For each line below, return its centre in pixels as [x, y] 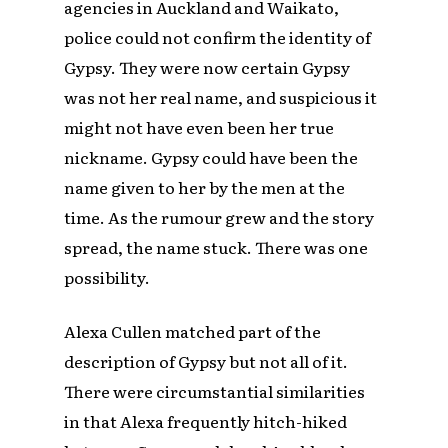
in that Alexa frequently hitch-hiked [206, 421]
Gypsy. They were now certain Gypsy [207, 67]
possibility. [107, 277]
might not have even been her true [199, 127]
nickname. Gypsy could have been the [211, 157]
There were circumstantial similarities [215, 391]
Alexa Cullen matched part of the [193, 331]
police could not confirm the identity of [218, 37]
